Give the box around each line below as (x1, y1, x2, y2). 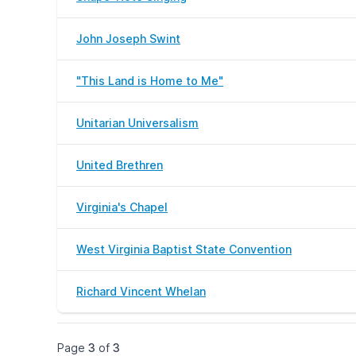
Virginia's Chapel (76, 200, 168, 214)
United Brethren (76, 158, 163, 172)
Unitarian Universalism (76, 116, 199, 130)
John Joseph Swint (76, 32, 180, 45)
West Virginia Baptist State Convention (76, 242, 292, 256)
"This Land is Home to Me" (76, 74, 223, 87)
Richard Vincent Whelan (76, 284, 206, 298)
